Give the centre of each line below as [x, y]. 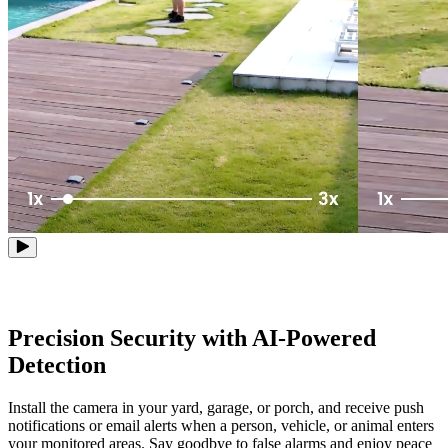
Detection [57, 365]
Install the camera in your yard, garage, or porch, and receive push [216, 408]
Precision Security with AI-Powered [192, 338]
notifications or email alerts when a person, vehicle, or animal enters [221, 426]
